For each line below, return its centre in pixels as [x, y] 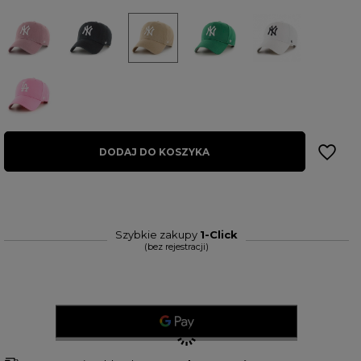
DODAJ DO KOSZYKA [155, 151]
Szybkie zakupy [157, 234]
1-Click [218, 234]
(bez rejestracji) [176, 247]
